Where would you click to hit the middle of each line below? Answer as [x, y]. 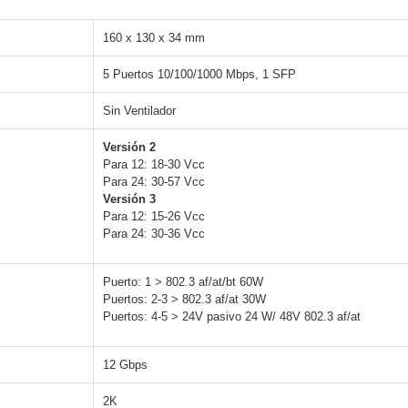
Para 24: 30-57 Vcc [154, 182]
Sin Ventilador [139, 111]
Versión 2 [129, 148]
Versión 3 [129, 199]
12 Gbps [125, 365]
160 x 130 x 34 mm [154, 38]
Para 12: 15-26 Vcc [154, 217]
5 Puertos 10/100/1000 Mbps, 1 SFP [199, 75]
